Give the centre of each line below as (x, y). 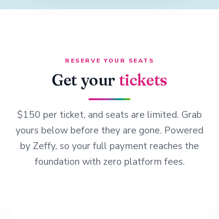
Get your (85, 80)
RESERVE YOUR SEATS (109, 61)
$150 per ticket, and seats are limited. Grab (109, 115)
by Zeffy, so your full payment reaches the (109, 146)
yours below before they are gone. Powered (109, 130)
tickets (143, 80)
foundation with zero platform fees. (109, 162)
